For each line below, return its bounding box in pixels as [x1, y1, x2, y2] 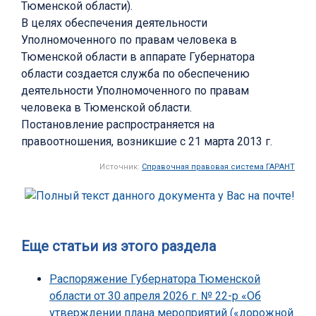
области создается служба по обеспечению [21, 67, 250, 81]
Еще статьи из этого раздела [21, 238, 216, 255]
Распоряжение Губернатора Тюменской [49, 272, 260, 286]
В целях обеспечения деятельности [21, 16, 207, 30]
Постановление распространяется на [21, 118, 214, 132]
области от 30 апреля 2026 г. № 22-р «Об [49, 289, 261, 303]
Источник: [99, 162, 142, 172]
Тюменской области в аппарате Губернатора [21, 50, 255, 64]
